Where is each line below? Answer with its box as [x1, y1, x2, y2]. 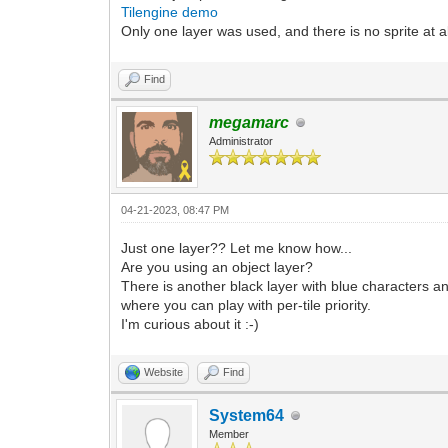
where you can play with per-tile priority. [121, 297, 372, 313]
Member [209, 428, 250, 440]
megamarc [209, 114, 290, 131]
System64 [209, 407, 285, 424]
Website [144, 366, 184, 378]
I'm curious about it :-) [121, 316, 260, 332]
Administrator [209, 135, 274, 147]
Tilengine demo [121, 4, 219, 20]
